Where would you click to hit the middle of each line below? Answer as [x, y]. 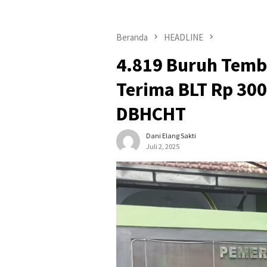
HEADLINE [184, 37]
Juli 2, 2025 [163, 147]
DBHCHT [151, 114]
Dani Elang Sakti [171, 136]
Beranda [132, 37]
